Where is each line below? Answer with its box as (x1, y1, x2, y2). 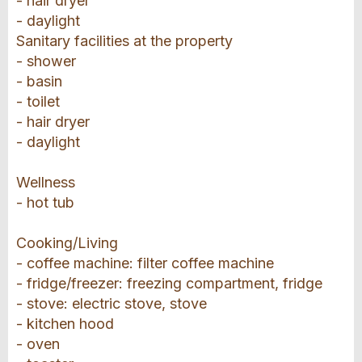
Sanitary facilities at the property (16, 32, 233, 50)
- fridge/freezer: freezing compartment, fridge (16, 275, 322, 293)
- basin (16, 73, 62, 90)
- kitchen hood (16, 315, 114, 333)
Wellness (16, 174, 75, 192)
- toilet (16, 93, 60, 111)
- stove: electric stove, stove (16, 295, 207, 313)
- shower (16, 53, 76, 70)
